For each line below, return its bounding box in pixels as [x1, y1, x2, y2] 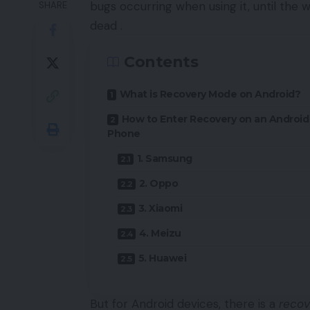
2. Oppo [138, 177, 178, 190]
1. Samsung [136, 152, 192, 165]
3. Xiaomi [138, 202, 182, 215]
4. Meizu [138, 227, 181, 240]
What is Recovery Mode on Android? [119, 88, 300, 101]
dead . [90, 18, 122, 34]
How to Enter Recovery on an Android [121, 113, 309, 126]
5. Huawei [138, 252, 186, 265]
